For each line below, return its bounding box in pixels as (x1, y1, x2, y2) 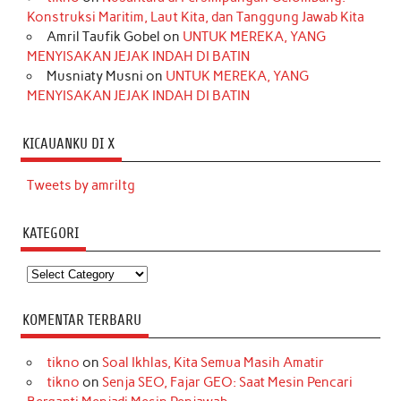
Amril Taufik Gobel (46, 29, 160, 46)
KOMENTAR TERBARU (21, 311, 141, 328)
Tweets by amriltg (27, 177, 136, 194)
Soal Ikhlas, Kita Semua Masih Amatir (101, 354, 324, 371)
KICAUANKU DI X (21, 134, 115, 152)
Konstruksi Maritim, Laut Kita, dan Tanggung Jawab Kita (27, 9, 365, 26)
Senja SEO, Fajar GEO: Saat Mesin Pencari (101, 373, 353, 390)
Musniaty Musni (46, 68, 143, 85)
